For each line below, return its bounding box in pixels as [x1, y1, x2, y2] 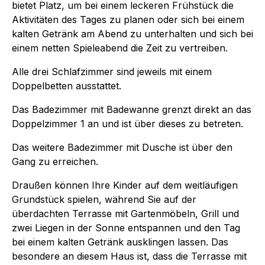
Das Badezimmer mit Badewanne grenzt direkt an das [12, 103, 251, 115]
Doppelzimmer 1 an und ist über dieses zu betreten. [12, 117, 243, 130]
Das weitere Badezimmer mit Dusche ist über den [12, 141, 232, 153]
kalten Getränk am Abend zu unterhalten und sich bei [12, 27, 253, 40]
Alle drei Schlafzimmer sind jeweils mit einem [12, 65, 212, 77]
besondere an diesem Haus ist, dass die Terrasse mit [12, 250, 247, 262]
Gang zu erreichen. [12, 155, 98, 167]
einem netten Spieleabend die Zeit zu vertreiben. [12, 41, 228, 54]
